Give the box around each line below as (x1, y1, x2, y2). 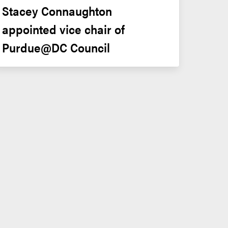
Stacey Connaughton (2, 2, 112, 19)
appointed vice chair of (2, 20, 125, 38)
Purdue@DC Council (2, 38, 110, 56)
